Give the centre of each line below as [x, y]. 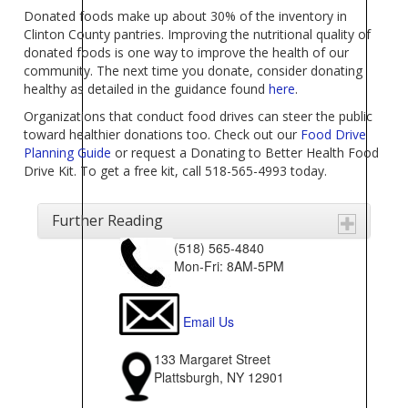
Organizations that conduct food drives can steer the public [199, 117]
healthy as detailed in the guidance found [147, 89]
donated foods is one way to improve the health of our [187, 53]
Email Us [208, 322]
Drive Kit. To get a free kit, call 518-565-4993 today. [176, 171]
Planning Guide [68, 153]
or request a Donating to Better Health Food [245, 153]
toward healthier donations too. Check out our [163, 135]
